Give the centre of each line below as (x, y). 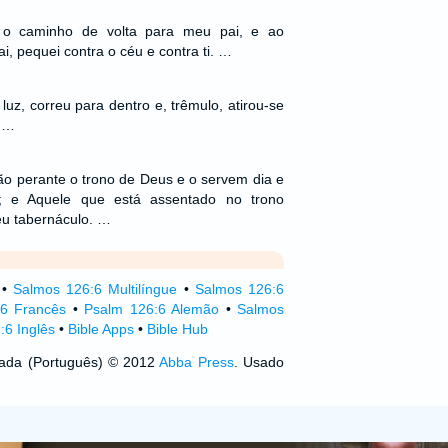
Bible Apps (100, 329)
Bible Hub (177, 329)
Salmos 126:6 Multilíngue (95, 289)
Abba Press (196, 362)
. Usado (258, 362)
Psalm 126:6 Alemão (152, 309)
